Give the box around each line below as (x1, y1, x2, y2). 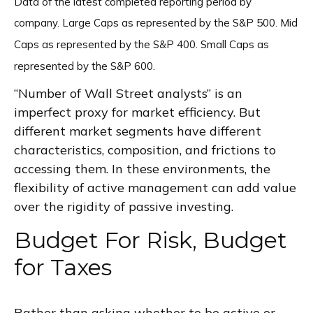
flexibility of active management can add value (14, 180, 296, 196)
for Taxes (14, 254, 112, 282)
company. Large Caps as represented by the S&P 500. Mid (14, 15, 298, 29)
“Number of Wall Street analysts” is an (14, 85, 242, 102)
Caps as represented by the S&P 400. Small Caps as (14, 37, 269, 51)
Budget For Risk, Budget (14, 226, 287, 254)
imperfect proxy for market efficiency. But (14, 104, 261, 121)
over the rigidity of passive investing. (14, 198, 233, 215)
